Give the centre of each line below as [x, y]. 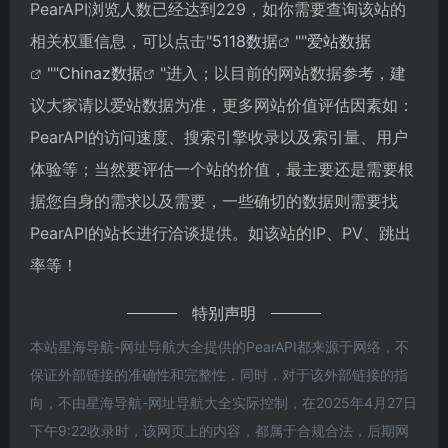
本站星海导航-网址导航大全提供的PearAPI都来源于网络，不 [219, 346]
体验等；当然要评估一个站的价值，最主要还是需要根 [222, 168]
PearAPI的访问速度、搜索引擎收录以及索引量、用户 [219, 136]
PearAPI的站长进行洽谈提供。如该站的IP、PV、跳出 [220, 232]
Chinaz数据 [101, 72]
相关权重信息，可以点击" [121, 40]
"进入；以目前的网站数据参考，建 [283, 72]
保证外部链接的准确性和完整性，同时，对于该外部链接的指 [219, 374]
